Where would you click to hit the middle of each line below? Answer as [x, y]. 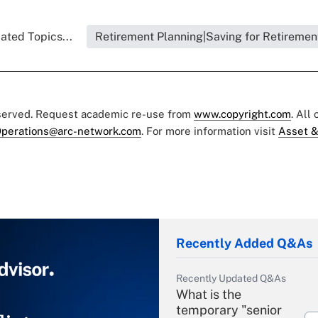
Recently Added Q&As [244, 243]
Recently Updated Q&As [231, 279]
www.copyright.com [242, 114]
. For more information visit [210, 131]
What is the [209, 295]
